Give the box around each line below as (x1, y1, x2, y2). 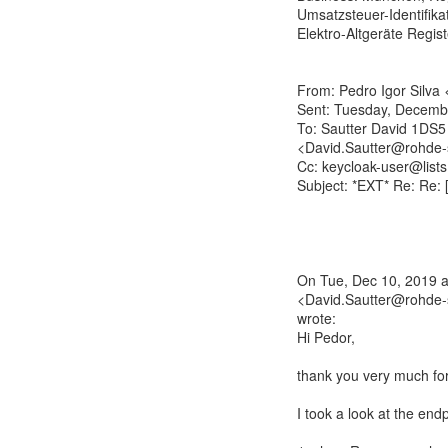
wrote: (297, 308, 336, 328)
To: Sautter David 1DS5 (297, 118, 446, 138)
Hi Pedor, (297, 327, 355, 347)
